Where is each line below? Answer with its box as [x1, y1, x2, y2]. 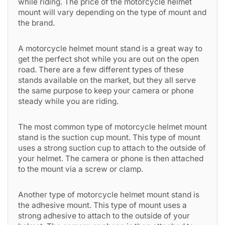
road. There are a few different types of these [18, 65, 184, 74]
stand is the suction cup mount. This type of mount [18, 133, 200, 142]
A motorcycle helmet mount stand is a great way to [18, 44, 202, 53]
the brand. [18, 18, 55, 28]
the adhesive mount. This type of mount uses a [18, 200, 187, 210]
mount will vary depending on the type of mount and [18, 8, 206, 17]
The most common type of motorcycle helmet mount [18, 122, 207, 132]
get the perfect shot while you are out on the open [18, 54, 199, 64]
